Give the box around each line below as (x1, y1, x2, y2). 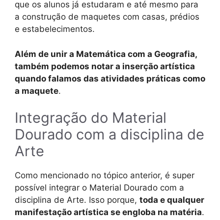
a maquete (15, 85, 58, 96)
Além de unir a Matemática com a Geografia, (15, 49, 197, 59)
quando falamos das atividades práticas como (15, 73, 205, 83)
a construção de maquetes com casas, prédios (15, 12, 199, 22)
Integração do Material (15, 109, 166, 127)
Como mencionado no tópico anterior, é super (15, 170, 194, 181)
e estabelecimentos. (15, 24, 95, 34)
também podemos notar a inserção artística (15, 61, 195, 71)
